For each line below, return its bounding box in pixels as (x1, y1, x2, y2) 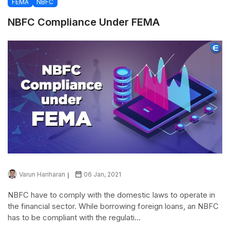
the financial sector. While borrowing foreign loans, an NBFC (8, 201, 219, 211)
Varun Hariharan (19, 170, 65, 178)
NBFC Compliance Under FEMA (8, 15, 160, 28)
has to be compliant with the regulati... (8, 212, 141, 222)
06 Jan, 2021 (84, 170, 121, 178)
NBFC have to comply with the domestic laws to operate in (8, 189, 215, 200)
